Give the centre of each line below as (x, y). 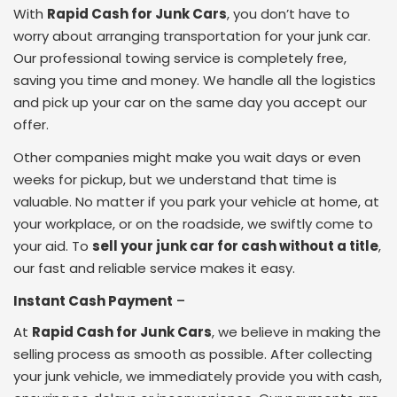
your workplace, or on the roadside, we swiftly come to (193, 224)
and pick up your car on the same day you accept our (190, 103)
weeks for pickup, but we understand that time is (175, 180)
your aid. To (53, 246)
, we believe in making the (296, 332)
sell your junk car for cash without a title (235, 246)
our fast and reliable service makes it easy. (154, 269)
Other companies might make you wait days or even (187, 158)
